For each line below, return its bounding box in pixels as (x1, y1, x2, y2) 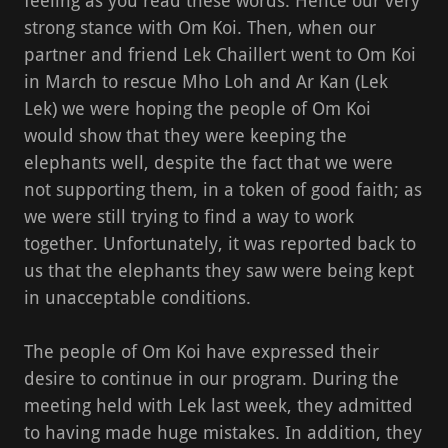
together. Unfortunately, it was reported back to (24, 232, 416, 254)
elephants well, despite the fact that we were (24, 151, 393, 173)
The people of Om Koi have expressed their (24, 340, 379, 362)
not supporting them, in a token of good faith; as (24, 178, 422, 200)
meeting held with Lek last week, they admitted (24, 394, 413, 416)
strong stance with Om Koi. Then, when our (24, 16, 376, 38)
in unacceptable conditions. (24, 286, 251, 308)
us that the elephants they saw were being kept (24, 259, 414, 281)
